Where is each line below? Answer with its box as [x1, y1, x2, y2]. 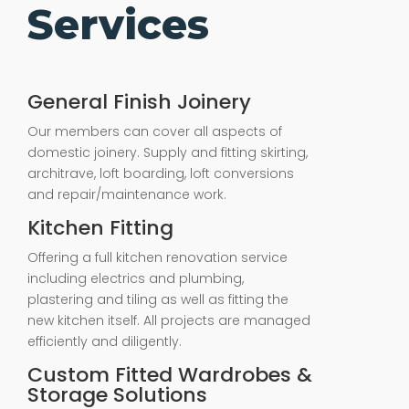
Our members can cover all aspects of [27, 122, 282, 141]
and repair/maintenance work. [27, 185, 226, 204]
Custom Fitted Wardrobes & [27, 361, 312, 389]
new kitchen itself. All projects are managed [27, 311, 310, 330]
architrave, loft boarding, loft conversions [27, 164, 294, 183]
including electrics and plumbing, [27, 269, 244, 288]
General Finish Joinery [27, 88, 251, 116]
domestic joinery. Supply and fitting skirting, [27, 143, 308, 162]
